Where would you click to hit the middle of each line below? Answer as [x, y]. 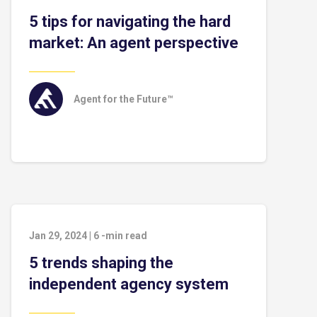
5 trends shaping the [101, 263]
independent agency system [129, 284]
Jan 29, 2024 [58, 236]
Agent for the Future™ [123, 99]
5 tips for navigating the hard [130, 22]
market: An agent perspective [134, 43]
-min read [124, 236]
